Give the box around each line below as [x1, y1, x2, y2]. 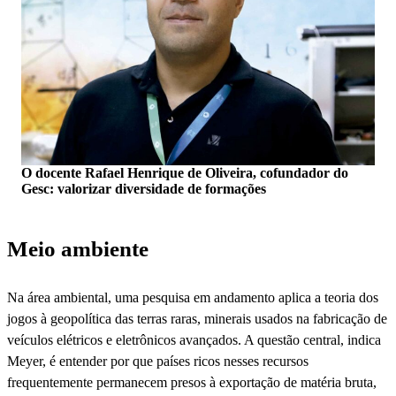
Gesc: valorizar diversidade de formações [21, 180, 266, 196]
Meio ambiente [7, 236, 148, 261]
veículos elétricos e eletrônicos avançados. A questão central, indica [7, 331, 381, 347]
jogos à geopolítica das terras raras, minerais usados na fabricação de [7, 310, 387, 326]
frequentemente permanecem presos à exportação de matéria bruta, [7, 374, 377, 390]
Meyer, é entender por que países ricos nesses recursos [7, 353, 308, 369]
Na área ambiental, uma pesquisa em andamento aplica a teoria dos [7, 289, 378, 305]
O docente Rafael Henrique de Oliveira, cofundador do [21, 164, 348, 180]
